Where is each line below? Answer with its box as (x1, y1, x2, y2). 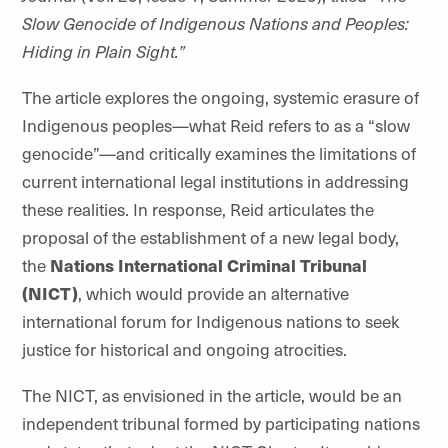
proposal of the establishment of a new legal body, (22, 225, 399, 249)
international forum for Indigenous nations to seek (22, 309, 400, 333)
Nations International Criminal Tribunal (50, 253, 367, 277)
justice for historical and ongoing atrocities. (22, 337, 347, 361)
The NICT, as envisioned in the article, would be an (22, 383, 402, 407)
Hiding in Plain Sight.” (22, 39, 185, 63)
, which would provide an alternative (78, 281, 349, 305)
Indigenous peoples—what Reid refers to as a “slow (22, 113, 410, 137)
